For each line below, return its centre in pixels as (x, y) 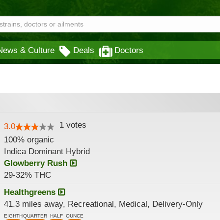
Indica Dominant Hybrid (47, 151)
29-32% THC (27, 175)
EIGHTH (13, 216)
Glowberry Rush (37, 163)
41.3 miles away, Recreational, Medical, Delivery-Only (103, 204)
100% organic (29, 140)
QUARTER (35, 216)
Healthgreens (31, 192)
